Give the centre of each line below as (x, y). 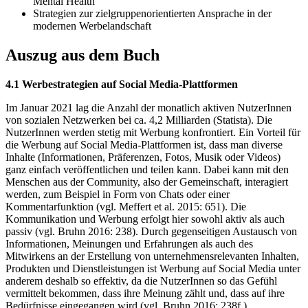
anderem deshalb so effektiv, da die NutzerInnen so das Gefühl (141, 281)
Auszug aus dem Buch (82, 55)
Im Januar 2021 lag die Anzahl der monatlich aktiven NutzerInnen (148, 108)
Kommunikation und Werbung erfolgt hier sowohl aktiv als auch (145, 219)
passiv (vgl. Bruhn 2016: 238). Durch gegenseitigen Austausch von (151, 232)
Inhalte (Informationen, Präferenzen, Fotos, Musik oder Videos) (143, 157)
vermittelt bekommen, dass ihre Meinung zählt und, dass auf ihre (145, 294)
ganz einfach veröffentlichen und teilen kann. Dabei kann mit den (147, 170)
